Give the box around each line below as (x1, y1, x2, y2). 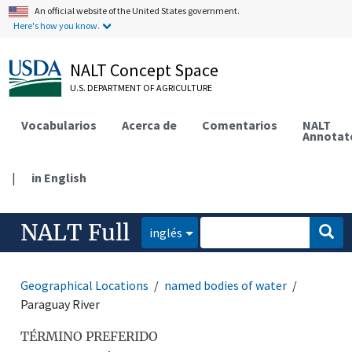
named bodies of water (164, 277, 288, 293)
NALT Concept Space (70, 59, 219, 81)
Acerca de (122, 116, 178, 133)
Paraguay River (20, 295, 101, 312)
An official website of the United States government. (35, 5, 240, 16)
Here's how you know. (13, 20, 101, 31)
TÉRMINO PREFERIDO (20, 328, 159, 344)
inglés (149, 224, 183, 240)
